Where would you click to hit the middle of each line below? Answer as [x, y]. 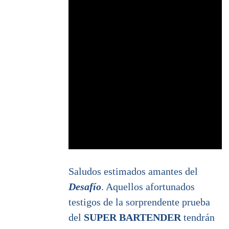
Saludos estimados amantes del [133, 171]
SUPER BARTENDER [132, 217]
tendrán [198, 217]
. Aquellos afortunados [148, 186]
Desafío [85, 186]
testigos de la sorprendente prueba [139, 202]
